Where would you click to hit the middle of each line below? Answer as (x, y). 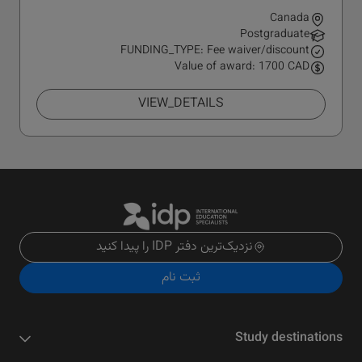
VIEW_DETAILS (181, 104)
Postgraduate (275, 35)
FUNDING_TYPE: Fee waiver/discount (215, 51)
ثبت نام (181, 278)
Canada (290, 19)
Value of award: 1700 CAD (242, 67)
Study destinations (289, 339)
